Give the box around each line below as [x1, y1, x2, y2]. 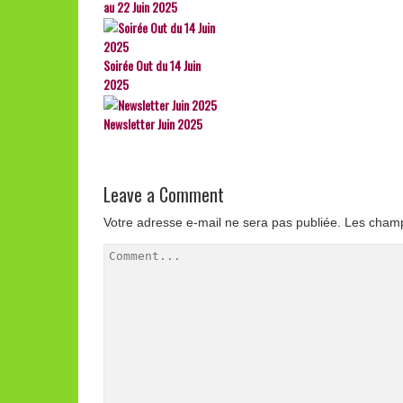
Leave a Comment [103, 181, 224, 208]
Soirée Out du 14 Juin [103, 56, 201, 75]
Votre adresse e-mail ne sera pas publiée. [103, 215, 341, 229]
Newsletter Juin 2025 [103, 114, 202, 133]
